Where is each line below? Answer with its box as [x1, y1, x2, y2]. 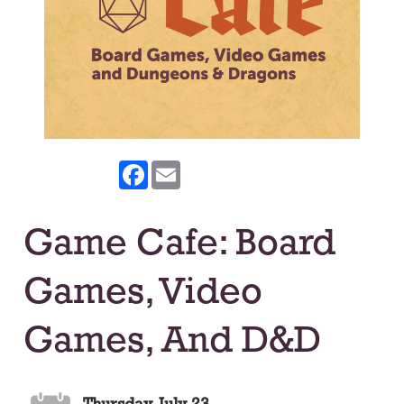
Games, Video [23, 275, 262, 313]
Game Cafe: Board [23, 226, 335, 264]
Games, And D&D [23, 324, 321, 362]
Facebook [148, 159, 216, 177]
